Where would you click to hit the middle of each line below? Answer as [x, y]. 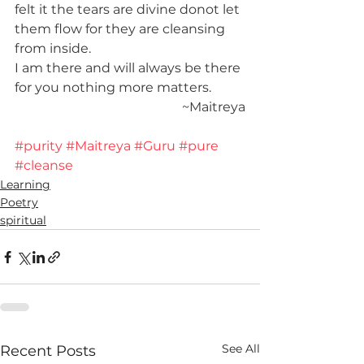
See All [241, 349]
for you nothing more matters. [113, 87]
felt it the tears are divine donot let [129, 9]
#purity [39, 146]
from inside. [53, 48]
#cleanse [44, 165]
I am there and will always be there [129, 68]
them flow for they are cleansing [121, 29]
